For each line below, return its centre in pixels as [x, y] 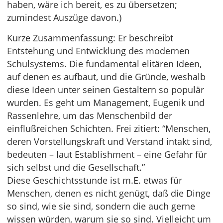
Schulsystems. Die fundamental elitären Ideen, [104, 64]
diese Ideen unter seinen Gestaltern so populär [106, 90]
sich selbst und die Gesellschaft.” [76, 167]
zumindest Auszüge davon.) [64, 17]
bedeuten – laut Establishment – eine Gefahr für [107, 154]
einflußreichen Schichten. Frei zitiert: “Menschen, [109, 128]
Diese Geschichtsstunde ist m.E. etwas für [95, 180]
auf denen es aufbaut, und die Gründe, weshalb [106, 77]
